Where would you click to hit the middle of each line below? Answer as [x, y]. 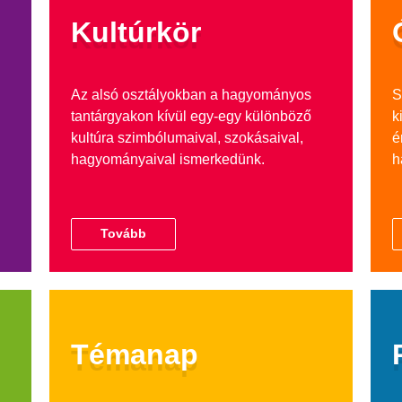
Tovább [123, 234]
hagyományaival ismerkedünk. [167, 159]
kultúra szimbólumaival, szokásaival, [187, 137]
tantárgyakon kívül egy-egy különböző [191, 116]
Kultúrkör [135, 32]
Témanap [134, 355]
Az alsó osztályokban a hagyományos [191, 94]
